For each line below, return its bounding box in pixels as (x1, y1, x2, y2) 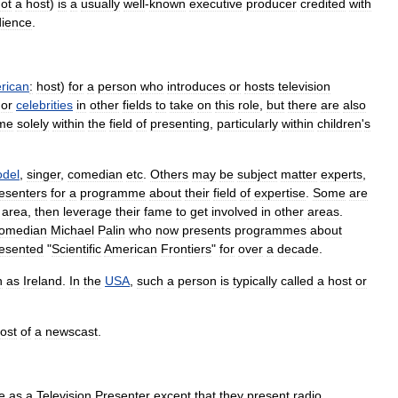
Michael (51, 223, 94, 237)
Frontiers (161, 242, 211, 256)
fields (123, 98, 152, 112)
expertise (254, 186, 306, 200)
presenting (150, 116, 210, 131)
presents (182, 223, 231, 237)
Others (150, 167, 188, 181)
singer (27, 167, 60, 181)
